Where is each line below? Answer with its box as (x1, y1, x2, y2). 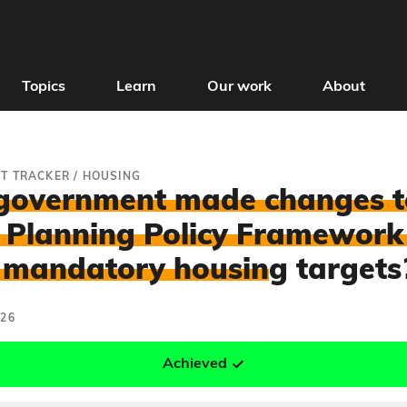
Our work (206, 80, 272, 94)
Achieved (162, 357, 227, 372)
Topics (21, 80, 65, 94)
